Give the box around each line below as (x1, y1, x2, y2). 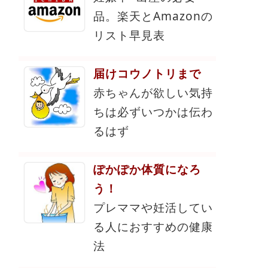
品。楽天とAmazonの (93, 7, 213, 24)
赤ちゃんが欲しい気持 (93, 84, 213, 100)
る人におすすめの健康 (93, 218, 213, 234)
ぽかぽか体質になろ (93, 160, 201, 177)
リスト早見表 (93, 26, 165, 43)
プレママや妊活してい (93, 199, 213, 215)
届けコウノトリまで (93, 65, 201, 81)
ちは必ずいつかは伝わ (93, 103, 213, 120)
